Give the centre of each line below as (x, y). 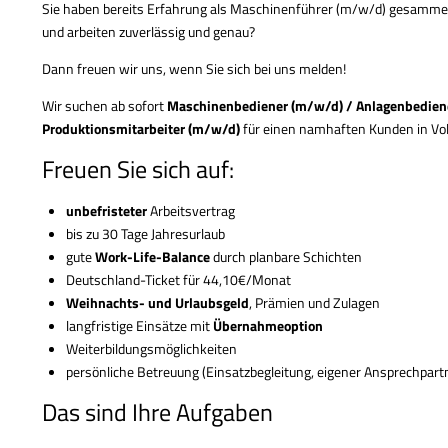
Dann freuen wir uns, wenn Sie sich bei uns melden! (194, 68)
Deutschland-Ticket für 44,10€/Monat (178, 279)
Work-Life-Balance (152, 256)
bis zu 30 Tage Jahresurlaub (145, 233)
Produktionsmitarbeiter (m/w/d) (142, 128)
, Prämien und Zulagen (314, 302)
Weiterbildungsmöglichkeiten (151, 348)
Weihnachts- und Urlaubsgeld (157, 302)
